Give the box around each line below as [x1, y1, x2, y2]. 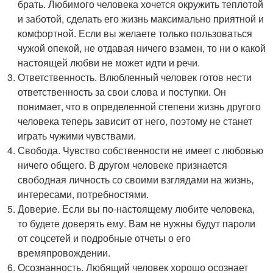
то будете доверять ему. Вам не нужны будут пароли [18, 216, 256, 230]
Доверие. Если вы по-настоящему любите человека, [18, 202, 255, 216]
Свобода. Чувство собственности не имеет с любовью [18, 143, 264, 157]
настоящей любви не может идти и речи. [18, 55, 200, 69]
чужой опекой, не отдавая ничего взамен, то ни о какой [18, 41, 266, 55]
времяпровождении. [18, 246, 111, 260]
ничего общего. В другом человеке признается [18, 158, 228, 172]
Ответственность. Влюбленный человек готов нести [18, 70, 252, 84]
